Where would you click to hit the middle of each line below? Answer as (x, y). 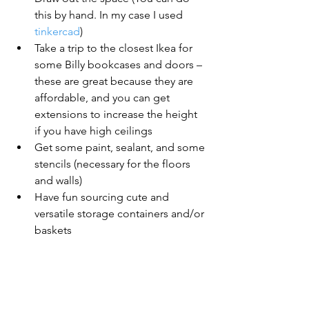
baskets (53, 230)
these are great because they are (115, 81)
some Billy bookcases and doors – (120, 64)
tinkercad (57, 31)
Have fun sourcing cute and (103, 197)
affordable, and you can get (103, 98)
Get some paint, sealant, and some (121, 147)
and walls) (58, 180)
